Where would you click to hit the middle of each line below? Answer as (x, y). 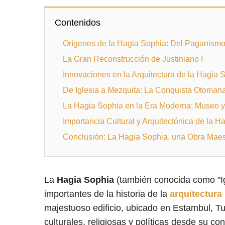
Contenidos (78, 22)
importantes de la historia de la (107, 194)
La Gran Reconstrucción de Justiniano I (133, 59)
